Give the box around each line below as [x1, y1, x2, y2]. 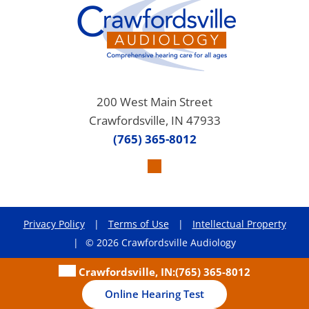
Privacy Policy [23, 217, 85, 230]
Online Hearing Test [105, 287, 204, 301]
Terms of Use [108, 217, 169, 230]
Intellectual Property [192, 217, 286, 230]
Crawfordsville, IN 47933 [88, 112, 221, 129]
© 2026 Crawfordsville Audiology [86, 235, 236, 249]
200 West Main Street [97, 94, 212, 110]
